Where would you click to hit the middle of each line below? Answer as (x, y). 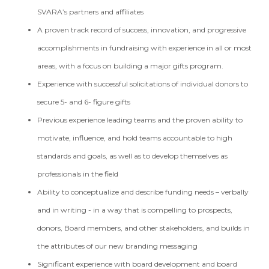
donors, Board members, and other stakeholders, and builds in (144, 228)
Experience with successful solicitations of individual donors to (143, 84)
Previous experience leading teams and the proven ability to (140, 120)
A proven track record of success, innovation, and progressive (142, 30)
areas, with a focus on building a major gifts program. (132, 66)
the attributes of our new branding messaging (119, 246)
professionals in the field (79, 174)
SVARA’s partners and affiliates (92, 12)
